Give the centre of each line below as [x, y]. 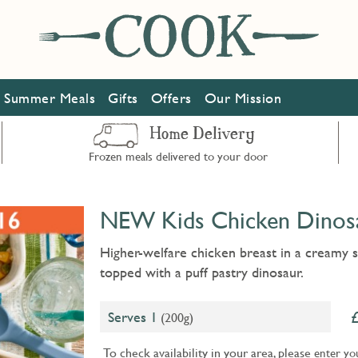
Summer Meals [50, 98]
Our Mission [243, 98]
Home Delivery [202, 135]
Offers [171, 98]
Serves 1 [133, 317]
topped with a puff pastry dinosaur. [202, 272]
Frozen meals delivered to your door [178, 156]
